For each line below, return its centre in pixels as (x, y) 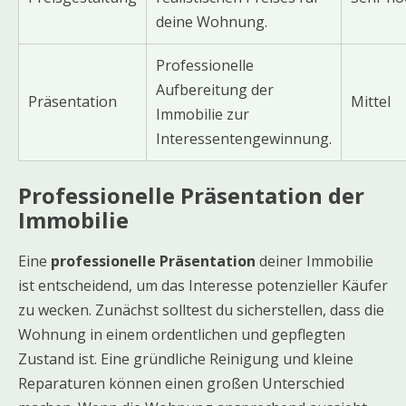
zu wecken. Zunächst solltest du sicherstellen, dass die (201, 310)
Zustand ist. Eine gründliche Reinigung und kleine (186, 359)
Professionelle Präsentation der (191, 195)
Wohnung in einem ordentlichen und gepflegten (182, 335)
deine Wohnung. (212, 21)
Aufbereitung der (215, 89)
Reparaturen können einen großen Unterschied (181, 384)
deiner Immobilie (314, 261)
